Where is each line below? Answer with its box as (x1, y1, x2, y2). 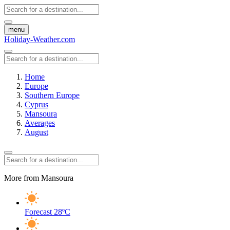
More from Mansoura (4, 174, 73, 182)
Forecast (25, 207, 52, 216)
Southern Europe (25, 91, 80, 100)
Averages (25, 119, 55, 127)
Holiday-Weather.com (4, 35, 75, 44)
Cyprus (25, 100, 48, 109)
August (25, 128, 48, 137)
